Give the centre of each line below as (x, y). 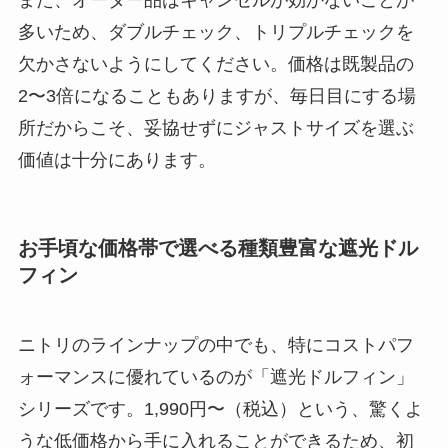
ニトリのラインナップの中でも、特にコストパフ (215, 344)
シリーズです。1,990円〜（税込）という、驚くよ (220, 408)
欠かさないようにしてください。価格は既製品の (215, 64)
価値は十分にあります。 (116, 160)
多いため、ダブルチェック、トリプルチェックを (215, 32)
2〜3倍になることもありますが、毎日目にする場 (216, 96)
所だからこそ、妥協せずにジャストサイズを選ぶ (215, 128)
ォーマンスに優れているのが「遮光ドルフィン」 (215, 376)
